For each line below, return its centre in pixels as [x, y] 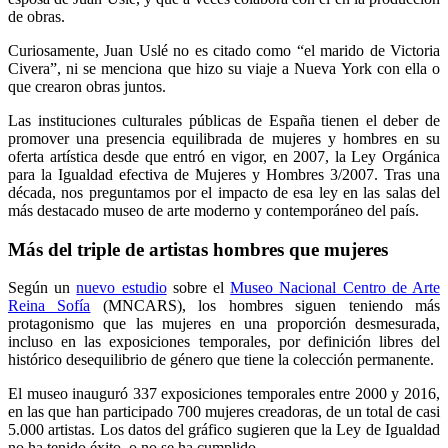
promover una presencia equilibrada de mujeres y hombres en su [224, 138]
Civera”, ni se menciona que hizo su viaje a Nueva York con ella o [224, 68]
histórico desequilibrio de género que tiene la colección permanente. [221, 360]
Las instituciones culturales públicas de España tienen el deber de [224, 120]
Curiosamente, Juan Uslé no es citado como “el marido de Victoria [224, 50]
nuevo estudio [121, 288]
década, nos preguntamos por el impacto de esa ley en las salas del [224, 192]
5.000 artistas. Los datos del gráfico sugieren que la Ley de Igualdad [224, 430]
